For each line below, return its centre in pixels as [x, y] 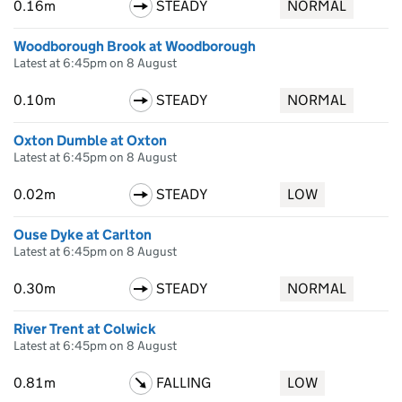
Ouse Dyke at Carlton [83, 235]
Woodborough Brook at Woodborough [135, 46]
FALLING [183, 383]
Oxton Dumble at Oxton [90, 140]
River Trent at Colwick [85, 329]
